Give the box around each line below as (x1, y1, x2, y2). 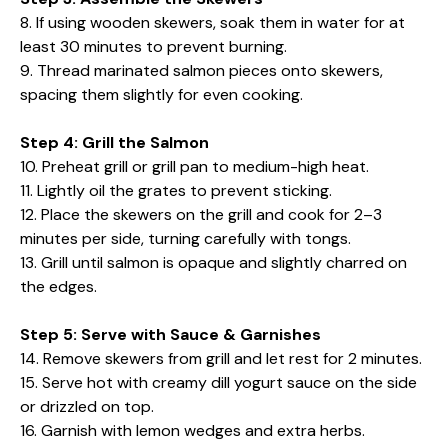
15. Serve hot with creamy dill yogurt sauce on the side (20, 371, 417, 393)
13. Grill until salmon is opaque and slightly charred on (20, 251, 407, 273)
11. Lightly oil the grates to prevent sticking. (20, 179, 332, 201)
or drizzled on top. (20, 395, 154, 417)
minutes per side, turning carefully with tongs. (20, 227, 351, 249)
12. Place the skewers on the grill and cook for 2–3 (20, 203, 382, 225)
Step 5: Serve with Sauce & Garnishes (20, 323, 321, 345)
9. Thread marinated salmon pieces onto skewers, (20, 59, 383, 81)
